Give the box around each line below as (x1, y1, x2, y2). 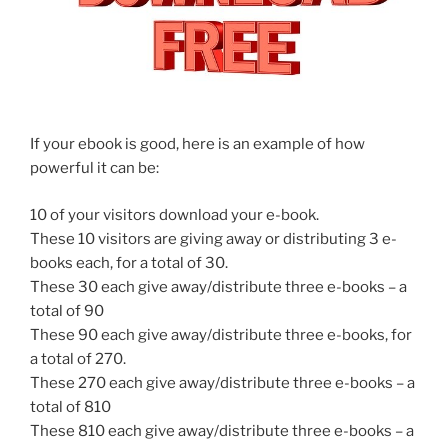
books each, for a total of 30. (30, 253, 228, 272)
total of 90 (30, 301, 104, 320)
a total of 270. (30, 349, 126, 368)
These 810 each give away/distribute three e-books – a (30, 421, 414, 440)
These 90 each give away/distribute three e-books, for (30, 325, 412, 344)
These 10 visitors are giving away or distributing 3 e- (30, 229, 397, 248)
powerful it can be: (30, 159, 159, 178)
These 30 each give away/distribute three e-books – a (30, 277, 407, 296)
